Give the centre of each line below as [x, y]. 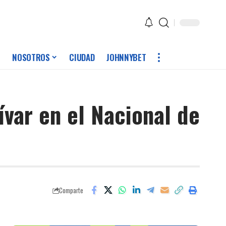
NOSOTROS [31, 58]
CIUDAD [82, 58]
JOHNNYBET [126, 58]
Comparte [71, 190]
